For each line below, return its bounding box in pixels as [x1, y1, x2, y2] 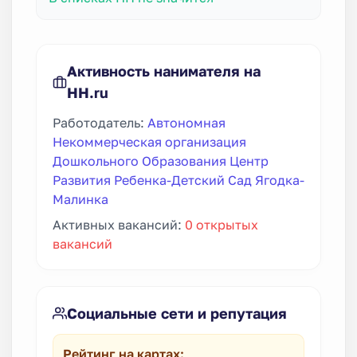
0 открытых [185, 216, 258, 233]
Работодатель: [53, 114, 147, 131]
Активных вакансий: [53, 216, 185, 233]
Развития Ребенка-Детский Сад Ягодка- [53, 171, 304, 188]
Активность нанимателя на [66, 61, 261, 80]
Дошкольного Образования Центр [53, 152, 269, 169]
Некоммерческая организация [53, 133, 246, 150]
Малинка [53, 190, 108, 207]
